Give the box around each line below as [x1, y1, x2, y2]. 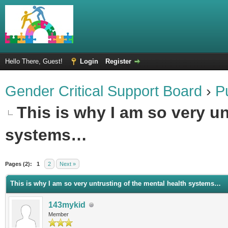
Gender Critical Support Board [5, 82, 202, 99]
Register [105, 58, 131, 65]
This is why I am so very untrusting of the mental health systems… [10, 180, 221, 187]
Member [48, 211, 69, 217]
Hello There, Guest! [5, 58, 65, 65]
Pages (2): [5, 161, 32, 167]
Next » [60, 161, 76, 167]
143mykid [48, 201, 85, 209]
